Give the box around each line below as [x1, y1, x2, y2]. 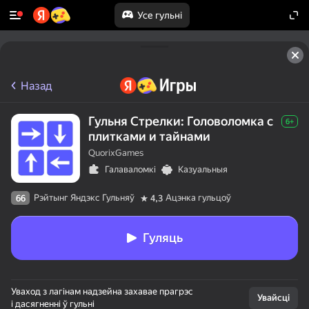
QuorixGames [88, 148, 143, 158]
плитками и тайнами [88, 129, 210, 143]
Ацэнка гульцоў [166, 192, 231, 203]
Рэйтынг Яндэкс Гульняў [34, 192, 134, 203]
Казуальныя [178, 164, 228, 175]
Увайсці [257, 292, 290, 303]
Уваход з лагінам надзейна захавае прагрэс [11, 286, 193, 297]
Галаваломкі [105, 164, 156, 175]
